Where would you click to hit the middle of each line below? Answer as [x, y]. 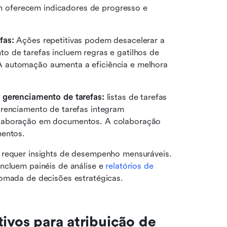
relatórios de [129, 166]
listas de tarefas [136, 97]
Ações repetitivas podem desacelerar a [89, 40]
